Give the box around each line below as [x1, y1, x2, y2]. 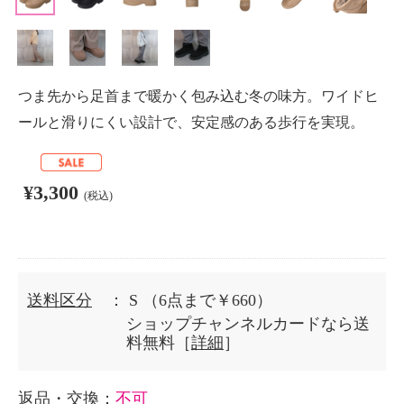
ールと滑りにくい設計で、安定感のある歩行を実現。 [18, 115, 364, 130]
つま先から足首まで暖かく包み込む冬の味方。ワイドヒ [18, 88, 379, 104]
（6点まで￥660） [142, 291, 272, 309]
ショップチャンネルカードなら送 [126, 315, 370, 333]
